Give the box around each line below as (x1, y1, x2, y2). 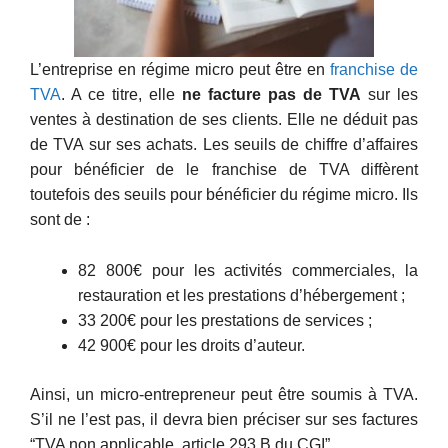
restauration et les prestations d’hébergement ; (78, 286, 405, 304)
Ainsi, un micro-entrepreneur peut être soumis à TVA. (30, 385, 418, 403)
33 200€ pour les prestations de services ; (78, 311, 372, 329)
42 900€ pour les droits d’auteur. (78, 336, 305, 354)
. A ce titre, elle (61, 86, 182, 104)
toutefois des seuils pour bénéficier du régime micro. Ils (30, 186, 418, 204)
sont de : (30, 211, 90, 229)
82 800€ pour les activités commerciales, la (78, 261, 418, 279)
